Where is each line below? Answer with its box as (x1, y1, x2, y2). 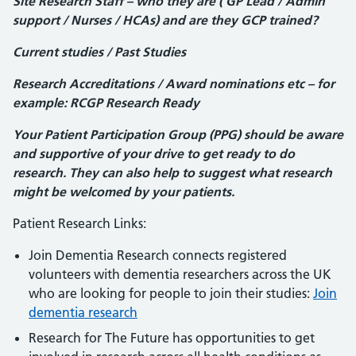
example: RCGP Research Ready (13, 95, 199, 110)
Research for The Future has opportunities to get (29, 330, 315, 346)
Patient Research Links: (13, 215, 146, 231)
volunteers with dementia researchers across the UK (29, 266, 331, 282)
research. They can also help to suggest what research (13, 164, 332, 180)
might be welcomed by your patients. (13, 184, 234, 199)
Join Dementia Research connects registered (29, 247, 287, 263)
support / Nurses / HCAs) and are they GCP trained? (13, 12, 318, 28)
